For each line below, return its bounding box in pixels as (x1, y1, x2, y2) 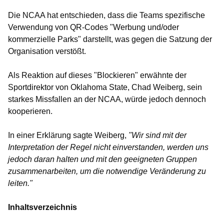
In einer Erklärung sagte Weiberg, (8, 131, 128, 139)
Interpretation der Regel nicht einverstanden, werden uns (8, 143, 208, 151)
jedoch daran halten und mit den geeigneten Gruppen (8, 155, 197, 163)
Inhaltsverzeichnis (8, 203, 77, 211)
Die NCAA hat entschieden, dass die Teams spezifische (8, 11, 205, 19)
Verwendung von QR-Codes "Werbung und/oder (8, 23, 179, 31)
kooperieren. (8, 107, 52, 115)
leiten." (8, 179, 32, 187)
